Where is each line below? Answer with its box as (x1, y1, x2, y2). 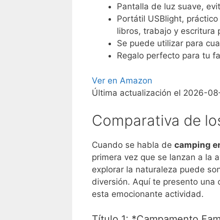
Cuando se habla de (92, 140, 174, 150)
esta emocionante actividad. (92, 189, 204, 199)
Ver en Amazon (92, 75, 152, 85)
